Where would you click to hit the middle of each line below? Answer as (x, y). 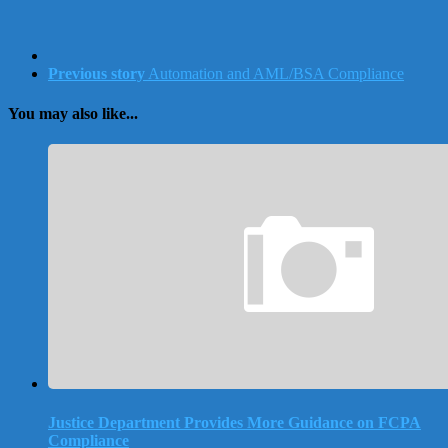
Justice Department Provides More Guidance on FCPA (234, 423)
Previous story (96, 74)
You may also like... (73, 113)
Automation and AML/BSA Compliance (276, 74)
